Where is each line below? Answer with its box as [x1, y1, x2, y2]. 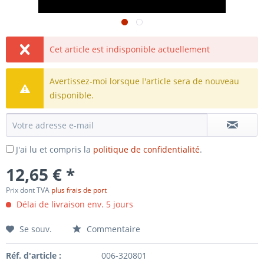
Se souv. [19, 223, 52, 235]
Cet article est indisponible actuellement [49, 44, 210, 55]
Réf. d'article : [6, 250, 61, 261]
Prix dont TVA [6, 185, 51, 195]
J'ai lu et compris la [16, 144, 93, 155]
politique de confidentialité [93, 144, 200, 155]
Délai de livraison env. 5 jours [14, 199, 133, 210]
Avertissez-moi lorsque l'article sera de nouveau [49, 75, 240, 87]
